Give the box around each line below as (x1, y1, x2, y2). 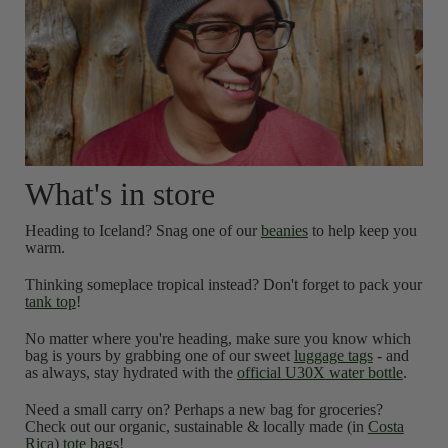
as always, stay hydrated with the (24, 364, 237, 382)
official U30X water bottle (236, 364, 403, 382)
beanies (260, 222, 308, 240)
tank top (24, 293, 76, 311)
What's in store (24, 176, 215, 213)
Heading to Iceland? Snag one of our (24, 222, 261, 240)
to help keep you (307, 222, 417, 240)
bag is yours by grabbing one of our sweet (24, 347, 294, 365)
